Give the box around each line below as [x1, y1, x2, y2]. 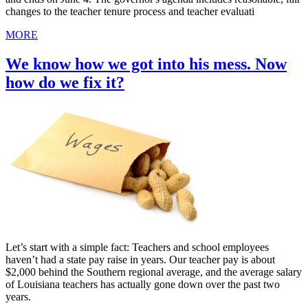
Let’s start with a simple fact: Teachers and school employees [5, 241, 269, 253]
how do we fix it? [5, 73, 124, 91]
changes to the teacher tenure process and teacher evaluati [5, 5, 254, 17]
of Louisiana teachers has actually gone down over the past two [5, 278, 280, 290]
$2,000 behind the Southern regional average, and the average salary [5, 265, 302, 278]
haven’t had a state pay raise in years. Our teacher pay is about [5, 253, 275, 265]
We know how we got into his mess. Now [5, 54, 287, 73]
